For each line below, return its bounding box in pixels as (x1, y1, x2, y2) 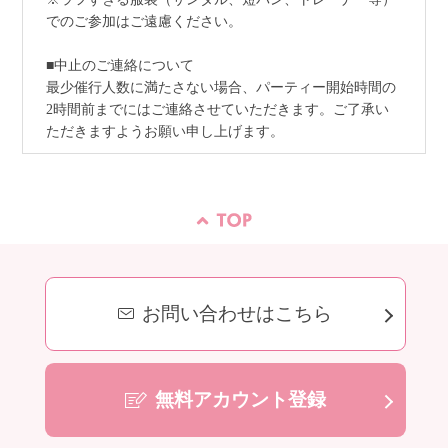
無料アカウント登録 (154, 388, 326, 410)
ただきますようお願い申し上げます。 (45, 124, 284, 140)
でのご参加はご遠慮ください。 (45, 14, 242, 30)
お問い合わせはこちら (142, 303, 333, 325)
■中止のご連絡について (45, 58, 194, 74)
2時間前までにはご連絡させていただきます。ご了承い (45, 102, 389, 118)
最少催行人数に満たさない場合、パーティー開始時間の (45, 80, 396, 96)
